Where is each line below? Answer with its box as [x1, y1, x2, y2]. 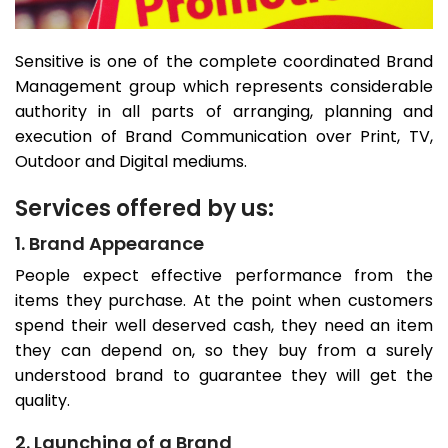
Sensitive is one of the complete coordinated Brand [15, 50, 433, 74]
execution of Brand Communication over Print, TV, [15, 125, 433, 149]
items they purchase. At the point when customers [15, 289, 433, 313]
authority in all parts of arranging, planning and [15, 100, 433, 124]
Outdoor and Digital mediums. [15, 150, 247, 174]
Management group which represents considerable [15, 75, 433, 99]
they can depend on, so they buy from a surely [15, 339, 433, 363]
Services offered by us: [15, 193, 274, 225]
